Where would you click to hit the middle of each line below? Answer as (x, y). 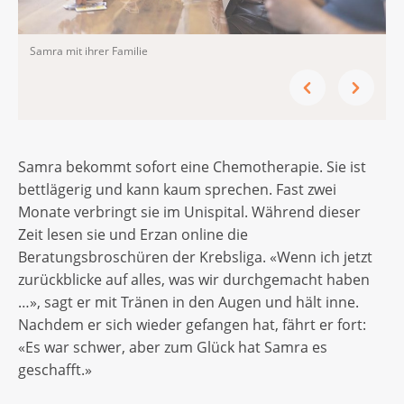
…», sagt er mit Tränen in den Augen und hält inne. (188, 303)
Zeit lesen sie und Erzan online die (133, 235)
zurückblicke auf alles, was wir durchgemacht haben (194, 280)
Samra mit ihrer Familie (90, 50)
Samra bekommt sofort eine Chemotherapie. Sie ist (192, 167)
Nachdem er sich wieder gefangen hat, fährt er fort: (192, 325)
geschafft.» (57, 370)
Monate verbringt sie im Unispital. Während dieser (189, 212)
